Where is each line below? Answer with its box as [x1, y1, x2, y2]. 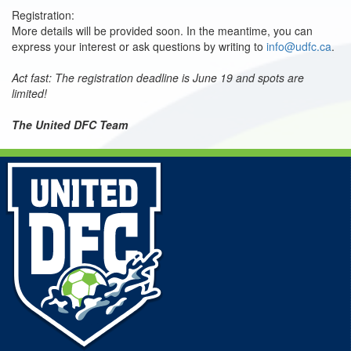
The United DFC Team [12, 116, 128, 132]
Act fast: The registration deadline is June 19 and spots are [12, 69, 304, 85]
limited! [12, 85, 47, 101]
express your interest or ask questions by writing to [12, 38, 266, 54]
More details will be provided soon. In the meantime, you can [12, 22, 313, 38]
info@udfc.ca [266, 38, 331, 54]
